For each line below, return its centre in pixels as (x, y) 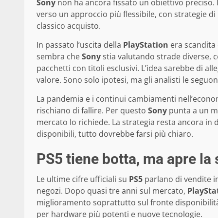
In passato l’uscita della (80, 45)
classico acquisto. (69, 26)
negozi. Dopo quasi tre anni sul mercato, (112, 191)
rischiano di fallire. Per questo (92, 110)
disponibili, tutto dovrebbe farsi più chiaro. (115, 134)
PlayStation (146, 45)
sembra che (59, 56)
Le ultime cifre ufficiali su (83, 179)
